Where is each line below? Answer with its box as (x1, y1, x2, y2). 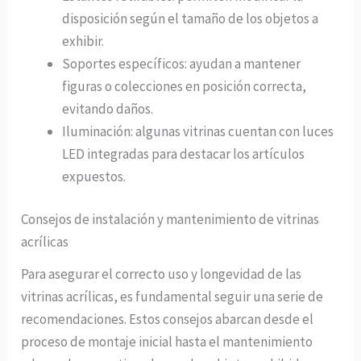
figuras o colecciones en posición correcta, (62, 77, 307, 95)
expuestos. (62, 167, 127, 185)
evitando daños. (62, 99, 154, 118)
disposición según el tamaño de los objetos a (62, 9, 319, 27)
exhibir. (62, 31, 105, 50)
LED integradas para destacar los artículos (62, 144, 305, 163)
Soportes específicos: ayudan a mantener (62, 54, 301, 73)
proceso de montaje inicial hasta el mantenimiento (21, 333, 313, 351)
